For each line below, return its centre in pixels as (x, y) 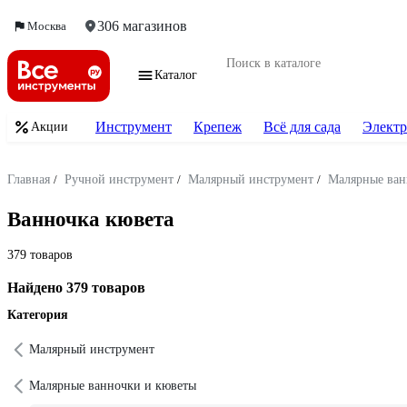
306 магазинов (142, 26)
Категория (38, 315)
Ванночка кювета (91, 219)
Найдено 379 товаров (76, 288)
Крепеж (218, 127)
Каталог (176, 75)
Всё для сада (302, 127)
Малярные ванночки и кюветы (113, 386)
